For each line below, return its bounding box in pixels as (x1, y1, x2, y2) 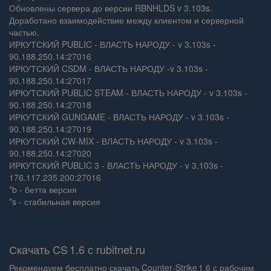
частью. (9, 26, 39, 38)
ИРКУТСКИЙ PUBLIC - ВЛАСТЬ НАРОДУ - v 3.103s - (9, 38, 216, 50)
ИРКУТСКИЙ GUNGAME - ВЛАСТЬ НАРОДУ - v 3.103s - (9, 111, 229, 123)
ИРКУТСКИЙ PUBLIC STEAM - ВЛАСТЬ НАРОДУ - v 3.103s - (9, 87, 247, 99)
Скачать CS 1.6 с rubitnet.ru (9, 241, 145, 257)
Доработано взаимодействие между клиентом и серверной (9, 14, 244, 26)
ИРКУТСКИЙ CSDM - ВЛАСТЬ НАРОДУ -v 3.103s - (9, 62, 208, 74)
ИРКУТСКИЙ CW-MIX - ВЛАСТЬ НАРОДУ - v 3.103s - (9, 135, 218, 147)
